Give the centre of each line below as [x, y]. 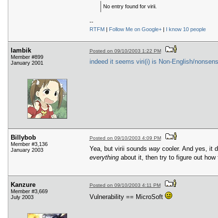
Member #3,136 [29, 144]
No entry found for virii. [130, 7]
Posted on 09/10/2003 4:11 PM [125, 185]
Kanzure [23, 185]
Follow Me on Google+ [135, 29]
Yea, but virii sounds [119, 148]
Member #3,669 [29, 191]
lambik [21, 51]
